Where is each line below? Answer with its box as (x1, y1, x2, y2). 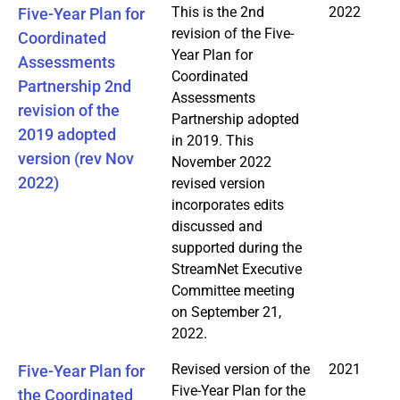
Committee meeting (171, 281, 295, 299)
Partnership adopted (171, 110, 299, 128)
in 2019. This (171, 131, 254, 149)
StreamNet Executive (171, 260, 302, 278)
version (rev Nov (18, 148, 134, 168)
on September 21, (171, 303, 281, 321)
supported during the (171, 238, 302, 256)
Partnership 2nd (18, 76, 131, 96)
